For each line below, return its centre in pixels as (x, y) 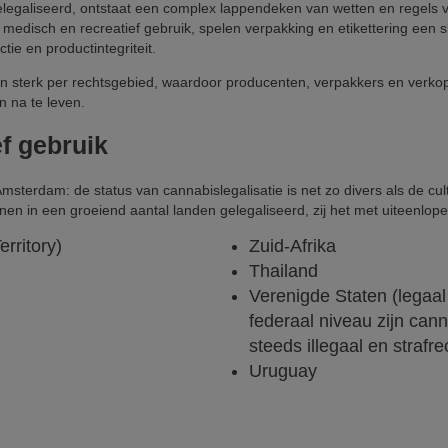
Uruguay (283, 371)
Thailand (283, 271)
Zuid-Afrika (292, 246)
